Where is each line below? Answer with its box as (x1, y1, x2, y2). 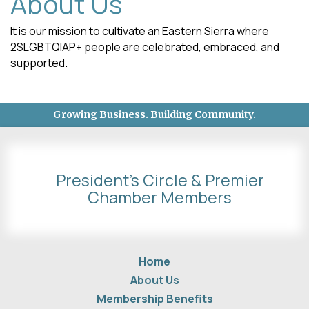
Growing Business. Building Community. (53, 108, 256, 121)
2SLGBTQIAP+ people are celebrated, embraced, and (10, 39, 279, 55)
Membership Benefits (96, 291, 213, 307)
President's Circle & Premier (55, 169, 264, 192)
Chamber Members (88, 186, 232, 209)
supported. (10, 55, 68, 71)
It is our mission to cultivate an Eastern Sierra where (10, 23, 269, 39)
